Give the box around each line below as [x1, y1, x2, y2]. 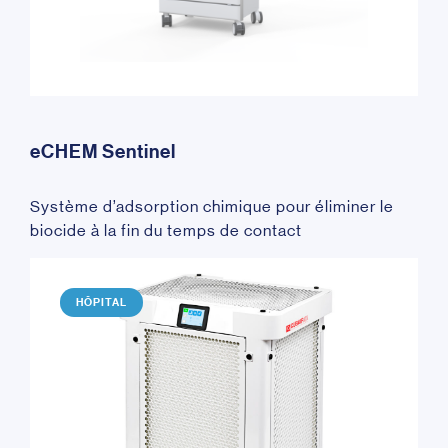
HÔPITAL [76, 295, 127, 309]
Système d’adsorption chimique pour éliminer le [30, 197, 394, 217]
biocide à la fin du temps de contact [30, 221, 302, 241]
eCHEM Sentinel [30, 141, 176, 164]
